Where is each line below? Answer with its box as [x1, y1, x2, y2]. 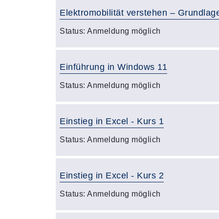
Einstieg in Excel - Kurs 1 [60, 116, 164, 126]
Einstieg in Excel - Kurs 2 [60, 171, 164, 180]
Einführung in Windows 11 [60, 62, 167, 72]
